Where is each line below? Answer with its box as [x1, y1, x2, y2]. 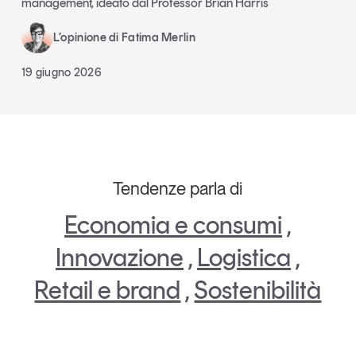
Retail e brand [34, 275, 181, 306]
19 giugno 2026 [21, 65, 103, 80]
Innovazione [55, 242, 184, 273]
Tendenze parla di [113, 178, 243, 199]
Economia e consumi [64, 210, 282, 241]
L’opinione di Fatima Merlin [52, 30, 195, 45]
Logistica [196, 242, 291, 273]
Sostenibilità [194, 275, 322, 306]
